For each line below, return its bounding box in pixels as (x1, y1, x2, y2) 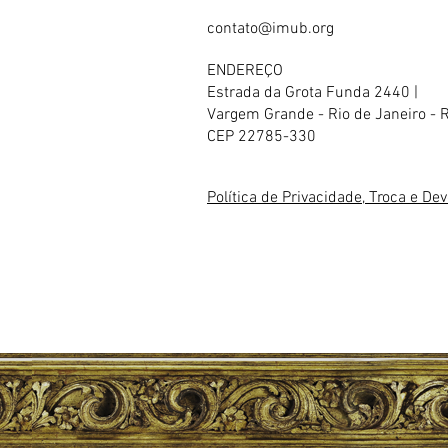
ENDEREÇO (207, 61, 283, 82)
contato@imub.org (207, 19, 334, 40)
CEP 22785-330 (207, 127, 316, 148)
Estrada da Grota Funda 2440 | (207, 83, 418, 104)
